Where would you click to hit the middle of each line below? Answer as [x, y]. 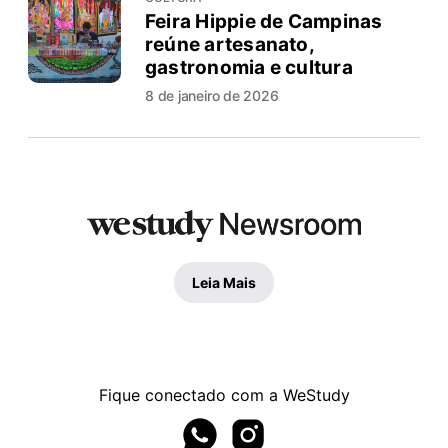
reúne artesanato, [229, 45]
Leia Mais [224, 282]
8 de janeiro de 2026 [212, 96]
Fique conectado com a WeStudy [224, 394]
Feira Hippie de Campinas [264, 22]
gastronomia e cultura [249, 68]
